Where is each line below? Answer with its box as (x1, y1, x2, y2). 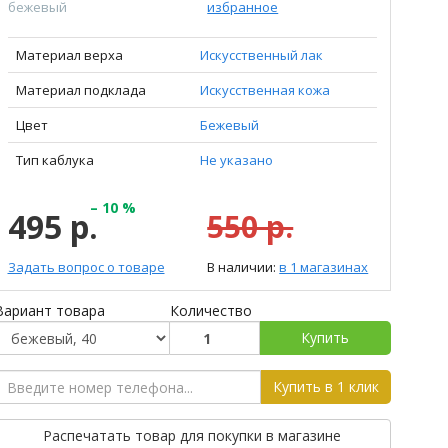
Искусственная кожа (199, 81, 330, 99)
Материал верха (15, 46, 123, 64)
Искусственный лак (199, 46, 323, 64)
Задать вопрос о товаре (7, 258, 165, 276)
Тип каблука (15, 151, 94, 169)
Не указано (199, 151, 273, 169)
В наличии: (207, 258, 280, 276)
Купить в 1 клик (272, 377, 379, 396)
